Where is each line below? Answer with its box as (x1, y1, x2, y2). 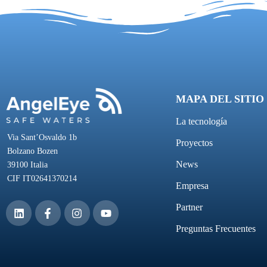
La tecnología (176, 116, 227, 127)
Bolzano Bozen (7, 147, 58, 156)
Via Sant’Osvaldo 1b (7, 133, 77, 142)
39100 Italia (7, 160, 48, 170)
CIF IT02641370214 (7, 174, 77, 184)
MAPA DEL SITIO (176, 93, 264, 105)
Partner (176, 202, 203, 213)
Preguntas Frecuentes (176, 223, 256, 234)
